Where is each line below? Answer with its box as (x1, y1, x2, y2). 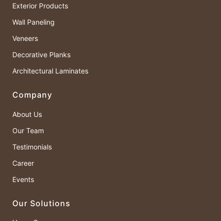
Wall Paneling (12, 18, 55, 27)
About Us (12, 110, 42, 118)
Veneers (12, 34, 38, 43)
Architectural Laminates (12, 67, 88, 75)
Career (12, 158, 34, 167)
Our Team (12, 126, 44, 135)
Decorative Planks (12, 50, 71, 59)
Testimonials (12, 142, 52, 151)
